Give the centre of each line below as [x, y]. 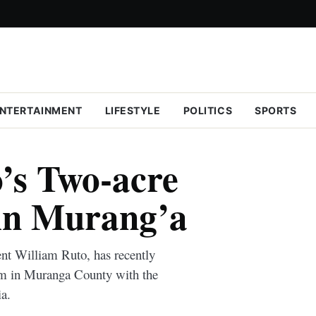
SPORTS [276, 110]
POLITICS [208, 110]
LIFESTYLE [133, 110]
